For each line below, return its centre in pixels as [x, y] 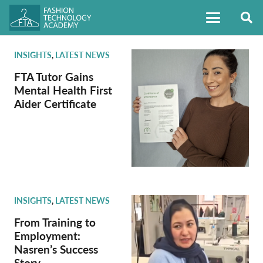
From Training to [55, 222]
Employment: [47, 236]
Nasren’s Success [56, 249]
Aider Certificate [55, 104]
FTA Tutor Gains [54, 77]
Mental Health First [63, 90]
